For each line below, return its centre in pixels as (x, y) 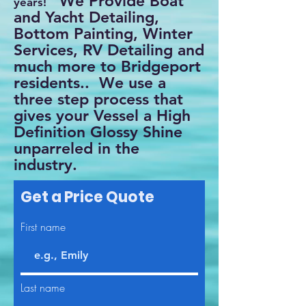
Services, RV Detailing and (109, 50)
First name (43, 227)
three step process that (98, 99)
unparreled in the (76, 148)
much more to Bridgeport (107, 66)
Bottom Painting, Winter (103, 33)
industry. (45, 165)
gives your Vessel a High (102, 115)
